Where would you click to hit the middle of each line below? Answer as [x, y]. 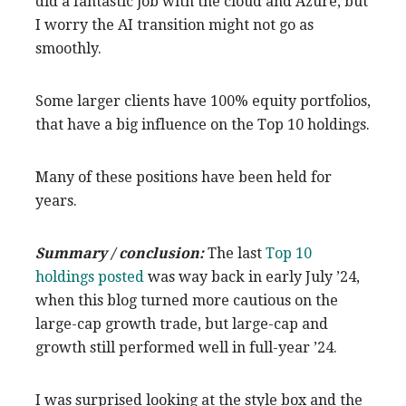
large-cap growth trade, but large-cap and [182, 324]
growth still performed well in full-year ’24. [186, 347]
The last [235, 253]
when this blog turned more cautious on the [187, 300]
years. [56, 200]
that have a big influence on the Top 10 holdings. [203, 124]
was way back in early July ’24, [252, 276]
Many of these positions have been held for [184, 177]
